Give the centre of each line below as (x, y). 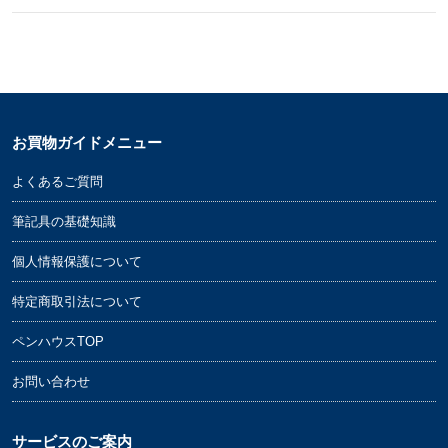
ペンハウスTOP (58, 341)
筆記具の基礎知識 (64, 221)
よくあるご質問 (57, 181)
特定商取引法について (77, 301)
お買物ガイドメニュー (87, 142)
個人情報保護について (77, 261)
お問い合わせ (51, 381)
